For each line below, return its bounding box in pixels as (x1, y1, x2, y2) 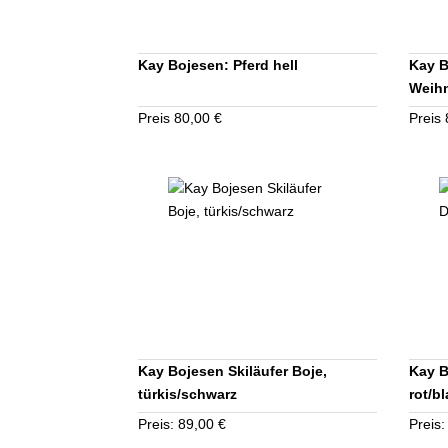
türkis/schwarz (137, 386, 237, 403)
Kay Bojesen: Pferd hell (137, 57, 298, 74)
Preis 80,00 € (137, 110, 222, 127)
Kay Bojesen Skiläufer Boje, (137, 363, 327, 380)
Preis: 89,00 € (137, 416, 226, 433)
